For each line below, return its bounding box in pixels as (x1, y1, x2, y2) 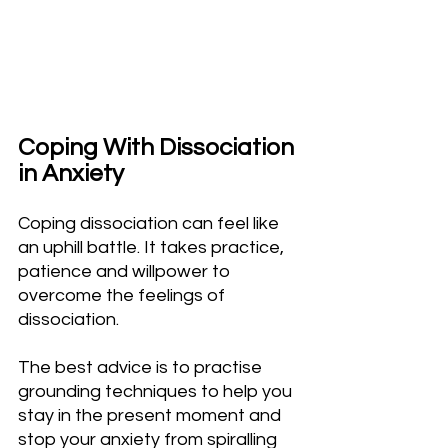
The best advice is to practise (18, 357, 266, 377)
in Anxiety (18, 160, 124, 186)
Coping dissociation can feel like (18, 213, 283, 233)
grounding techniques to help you (18, 381, 296, 401)
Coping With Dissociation (18, 134, 299, 160)
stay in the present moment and (18, 405, 285, 425)
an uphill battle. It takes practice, (18, 237, 288, 257)
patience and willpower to (18, 261, 234, 281)
